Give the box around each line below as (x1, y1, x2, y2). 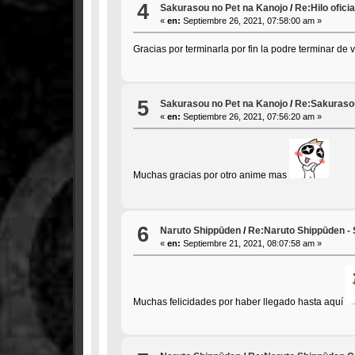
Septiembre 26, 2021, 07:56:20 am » (181, 112, 323, 122)
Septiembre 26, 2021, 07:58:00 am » (181, 15, 323, 25)
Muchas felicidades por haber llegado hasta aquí (132, 296, 345, 307)
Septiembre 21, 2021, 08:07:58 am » (181, 238, 323, 248)
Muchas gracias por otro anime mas (132, 170, 289, 181)
